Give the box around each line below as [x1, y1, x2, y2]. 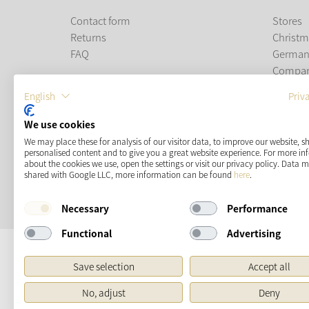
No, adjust [81, 286, 126, 299]
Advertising [226, 226, 281, 240]
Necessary [61, 201, 109, 215]
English [24, 88, 55, 103]
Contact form [70, 13, 130, 28]
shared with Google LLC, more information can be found [24, 168, 234, 181]
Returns [70, 30, 106, 45]
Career [272, 79, 302, 94]
